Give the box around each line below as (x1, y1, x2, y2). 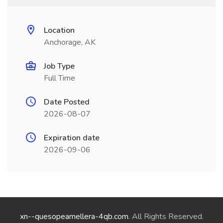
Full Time (44, 73, 75, 84)
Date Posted (44, 97, 90, 108)
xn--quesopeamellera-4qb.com (19, 211, 128, 222)
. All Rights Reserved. (128, 211, 204, 222)
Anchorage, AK (44, 37, 96, 48)
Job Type (44, 61, 75, 72)
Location (44, 25, 75, 36)
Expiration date (44, 132, 100, 143)
